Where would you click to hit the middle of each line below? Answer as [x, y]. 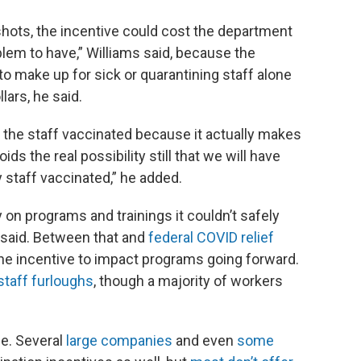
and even [205, 340]
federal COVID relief [210, 237]
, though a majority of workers [188, 281]
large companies [119, 340]
